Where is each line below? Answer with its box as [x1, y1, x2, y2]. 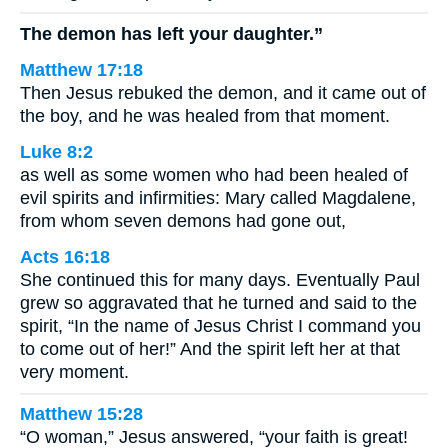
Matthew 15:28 [20, 404, 143, 425]
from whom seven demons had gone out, [20, 210, 346, 231]
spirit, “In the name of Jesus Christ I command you [20, 315, 421, 336]
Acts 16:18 [20, 246, 110, 267]
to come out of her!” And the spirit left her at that [20, 338, 400, 359]
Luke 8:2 [20, 141, 93, 162]
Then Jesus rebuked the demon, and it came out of [20, 82, 426, 103]
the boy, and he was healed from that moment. [20, 105, 390, 126]
